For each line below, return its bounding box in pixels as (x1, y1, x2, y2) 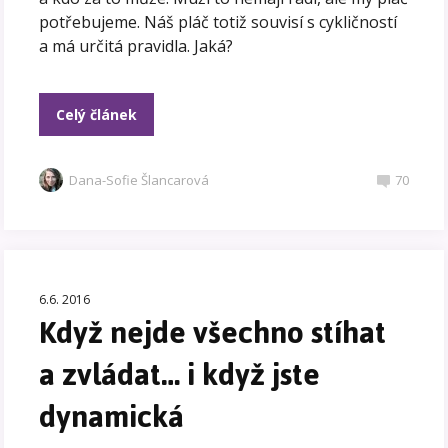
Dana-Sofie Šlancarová (69, 170, 210, 189)
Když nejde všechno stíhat (39, 302, 387, 362)
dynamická (39, 386, 185, 446)
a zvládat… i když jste (39, 344, 321, 404)
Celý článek (56, 104, 138, 124)
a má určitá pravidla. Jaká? (39, 34, 234, 57)
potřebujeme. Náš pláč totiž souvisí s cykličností (39, 10, 398, 33)
